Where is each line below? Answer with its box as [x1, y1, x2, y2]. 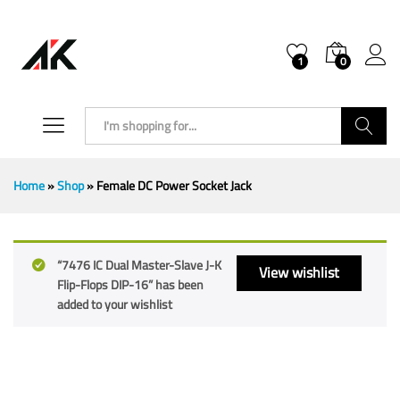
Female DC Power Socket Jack [96, 174, 252, 197]
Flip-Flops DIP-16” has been [57, 273, 204, 296]
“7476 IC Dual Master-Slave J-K [57, 254, 221, 277]
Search [346, 152, 383, 175]
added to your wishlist [57, 293, 172, 316]
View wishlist [259, 259, 339, 286]
